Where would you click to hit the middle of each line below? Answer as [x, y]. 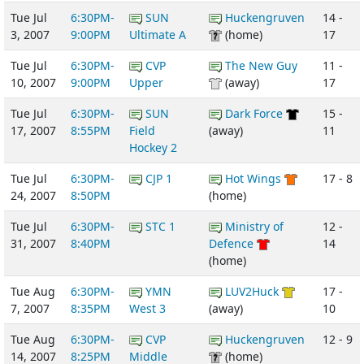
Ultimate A [158, 34]
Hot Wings [253, 178]
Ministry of [254, 226]
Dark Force [254, 113]
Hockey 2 [153, 147]
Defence [231, 243]
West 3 [147, 308]
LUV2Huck [252, 291]
